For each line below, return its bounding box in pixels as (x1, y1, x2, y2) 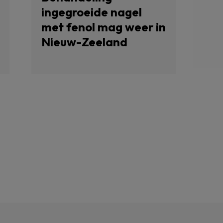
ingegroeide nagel (41, 4, 142, 19)
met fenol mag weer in (41, 19, 166, 34)
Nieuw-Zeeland (41, 34, 127, 49)
